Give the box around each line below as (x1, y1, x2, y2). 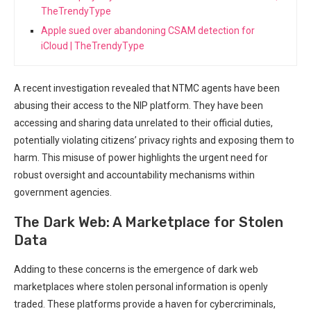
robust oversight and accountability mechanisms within (14, 169, 255, 180)
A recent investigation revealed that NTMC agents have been (14, 82, 280, 94)
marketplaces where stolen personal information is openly (14, 280, 268, 292)
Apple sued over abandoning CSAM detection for (41, 24, 255, 36)
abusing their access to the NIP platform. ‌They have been (14, 99, 263, 111)
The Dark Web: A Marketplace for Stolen (14, 213, 283, 230)
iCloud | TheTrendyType (41, 40, 144, 51)
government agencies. (14, 186, 112, 198)
